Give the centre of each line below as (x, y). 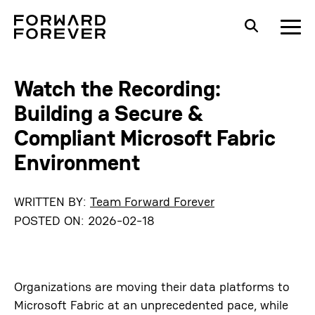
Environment (77, 163)
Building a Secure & (109, 114)
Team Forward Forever (152, 201)
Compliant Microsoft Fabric (145, 138)
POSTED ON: (51, 220)
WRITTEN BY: (52, 201)
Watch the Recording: (118, 89)
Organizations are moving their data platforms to (152, 287)
